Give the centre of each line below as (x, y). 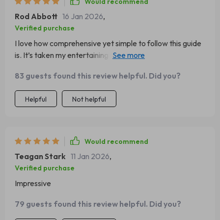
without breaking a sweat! (58, 67)
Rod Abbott (36, 16)
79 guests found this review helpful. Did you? (98, 204)
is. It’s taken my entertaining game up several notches (104, 55)
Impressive (33, 183)
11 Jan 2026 (90, 156)
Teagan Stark (40, 156)
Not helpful (89, 99)
